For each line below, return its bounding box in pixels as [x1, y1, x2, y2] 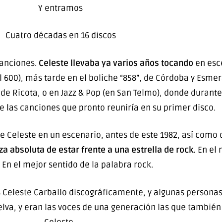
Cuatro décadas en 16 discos [5, 30, 116, 41]
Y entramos [38, 2, 83, 13]
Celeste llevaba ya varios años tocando [39, 57, 195, 68]
